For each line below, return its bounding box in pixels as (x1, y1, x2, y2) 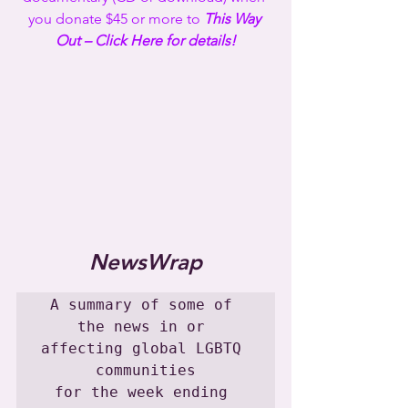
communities (96, 362, 196, 380)
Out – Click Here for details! (56, 31, 236, 49)
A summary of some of (50, 296, 232, 314)
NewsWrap (89, 249, 202, 276)
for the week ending (55, 383, 228, 402)
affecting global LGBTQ (41, 340, 241, 358)
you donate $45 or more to (27, 9, 204, 27)
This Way (203, 9, 264, 27)
